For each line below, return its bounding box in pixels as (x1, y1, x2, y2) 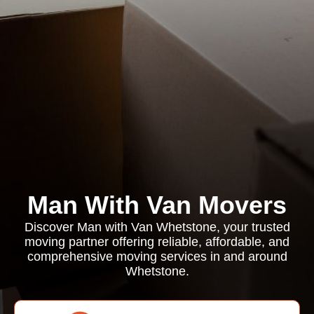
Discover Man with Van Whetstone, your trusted (24, 220, 290, 234)
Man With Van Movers (27, 191, 287, 219)
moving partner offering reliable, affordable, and (25, 235, 289, 249)
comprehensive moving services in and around (27, 250, 287, 264)
